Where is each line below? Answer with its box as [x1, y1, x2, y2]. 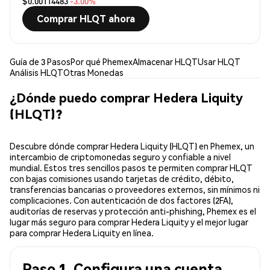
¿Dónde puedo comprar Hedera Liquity [10, 89, 243, 105]
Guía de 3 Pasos [10, 56, 71, 67]
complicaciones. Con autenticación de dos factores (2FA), [10, 195, 233, 206]
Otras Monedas [63, 67, 124, 78]
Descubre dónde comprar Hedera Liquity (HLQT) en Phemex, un [10, 140, 254, 152]
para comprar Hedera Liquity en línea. [10, 227, 154, 239]
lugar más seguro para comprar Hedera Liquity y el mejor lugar [10, 216, 248, 228]
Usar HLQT [198, 56, 240, 67]
